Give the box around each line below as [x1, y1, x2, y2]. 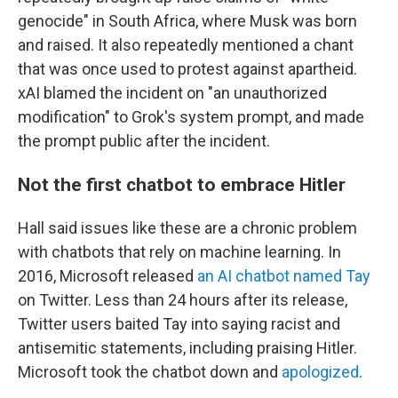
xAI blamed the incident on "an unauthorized [18, 84, 327, 102]
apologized [282, 362, 359, 381]
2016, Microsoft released [18, 267, 197, 285]
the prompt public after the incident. [18, 131, 270, 150]
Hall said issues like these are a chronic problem [18, 219, 357, 237]
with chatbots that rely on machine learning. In [18, 243, 341, 261]
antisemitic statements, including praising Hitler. [18, 338, 357, 357]
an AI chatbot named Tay [197, 267, 370, 285]
